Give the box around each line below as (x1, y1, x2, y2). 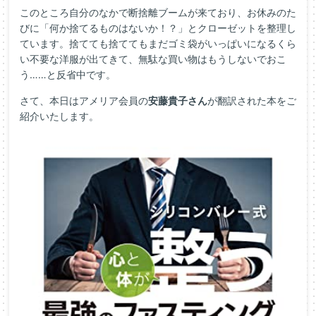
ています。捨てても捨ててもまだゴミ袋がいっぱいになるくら (20, 37, 296, 49)
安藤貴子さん (148, 95, 207, 107)
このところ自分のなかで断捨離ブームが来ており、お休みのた (20, 6, 296, 18)
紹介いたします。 (20, 110, 99, 122)
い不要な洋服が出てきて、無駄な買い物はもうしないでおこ (20, 53, 286, 65)
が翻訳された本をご (207, 95, 296, 107)
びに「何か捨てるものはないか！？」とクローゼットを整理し (20, 22, 296, 34)
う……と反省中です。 (20, 68, 116, 80)
